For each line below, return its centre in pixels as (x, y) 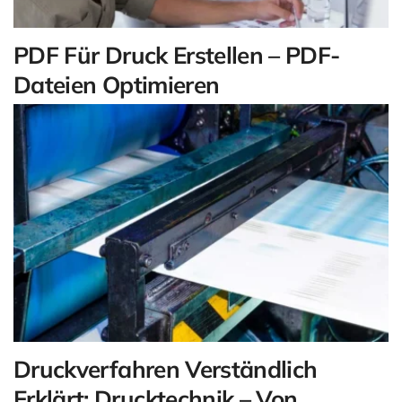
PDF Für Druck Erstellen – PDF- (177, 56)
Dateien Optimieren (117, 85)
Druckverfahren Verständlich (166, 370)
